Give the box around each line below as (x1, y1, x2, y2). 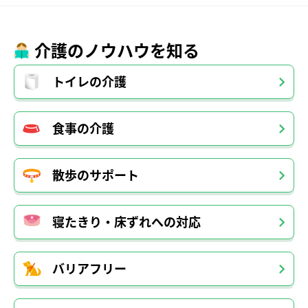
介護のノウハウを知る (34, 39, 199, 62)
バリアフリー (52, 261, 126, 277)
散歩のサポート (52, 167, 139, 184)
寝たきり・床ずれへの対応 (52, 214, 201, 230)
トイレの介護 (52, 74, 126, 90)
